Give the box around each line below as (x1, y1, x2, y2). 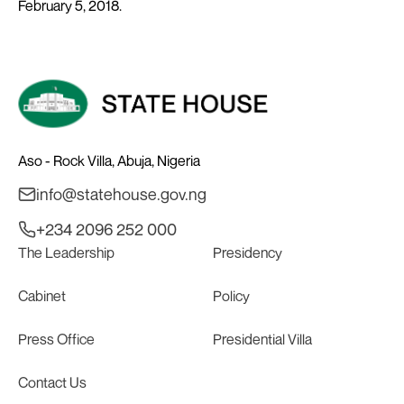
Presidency (213, 243, 282, 262)
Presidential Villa (213, 329, 312, 348)
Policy (213, 286, 250, 305)
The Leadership (18, 243, 115, 262)
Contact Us (18, 372, 87, 391)
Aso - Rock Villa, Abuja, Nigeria (18, 151, 200, 170)
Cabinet (18, 286, 66, 305)
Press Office (18, 329, 95, 348)
